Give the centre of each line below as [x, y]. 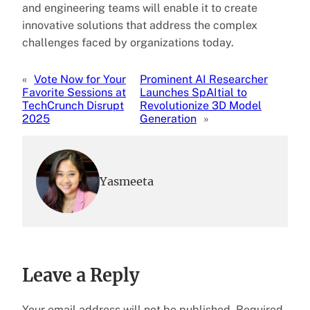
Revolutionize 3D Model [201, 105]
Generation [168, 118]
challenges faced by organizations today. [128, 42]
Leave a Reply [81, 275]
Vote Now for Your [80, 79]
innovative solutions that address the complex [140, 25]
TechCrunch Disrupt [73, 105]
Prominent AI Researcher [204, 79]
